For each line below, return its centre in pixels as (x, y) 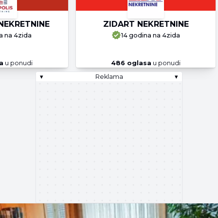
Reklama (109, 77)
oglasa (138, 63)
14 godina (136, 35)
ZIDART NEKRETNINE (146, 24)
